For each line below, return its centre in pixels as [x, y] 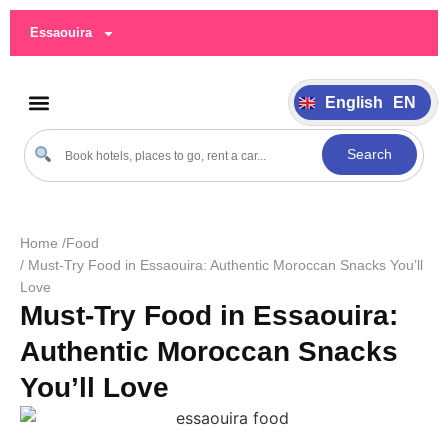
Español [338, 105]
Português [346, 77]
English [354, 102]
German [336, 19]
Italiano [334, 48]
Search [369, 154]
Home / [43, 243]
